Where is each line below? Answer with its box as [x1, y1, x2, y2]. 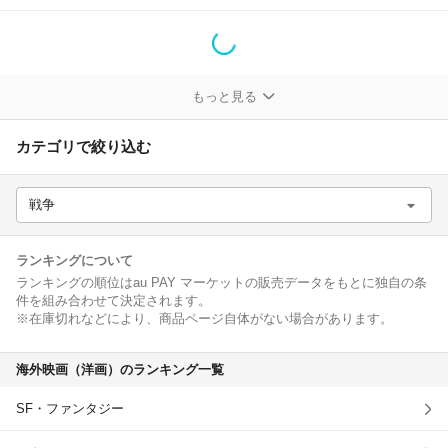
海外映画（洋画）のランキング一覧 [16, 362, 224, 377]
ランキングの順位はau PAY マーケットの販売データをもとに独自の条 [16, 275, 427, 290]
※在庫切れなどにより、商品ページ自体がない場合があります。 [16, 311, 393, 326]
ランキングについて [16, 253, 133, 268]
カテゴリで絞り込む [16, 138, 151, 155]
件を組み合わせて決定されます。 [16, 293, 211, 308]
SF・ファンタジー [16, 401, 124, 416]
